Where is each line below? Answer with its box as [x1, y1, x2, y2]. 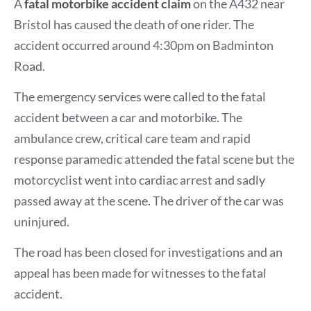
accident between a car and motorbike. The [14, 109, 242, 125]
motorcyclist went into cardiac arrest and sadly [14, 171, 265, 187]
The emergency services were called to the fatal [14, 88, 266, 104]
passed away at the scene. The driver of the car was [14, 192, 284, 208]
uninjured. [14, 213, 69, 229]
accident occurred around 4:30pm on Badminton [14, 37, 274, 53]
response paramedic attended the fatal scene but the [14, 151, 294, 167]
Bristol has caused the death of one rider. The [14, 16, 254, 32]
